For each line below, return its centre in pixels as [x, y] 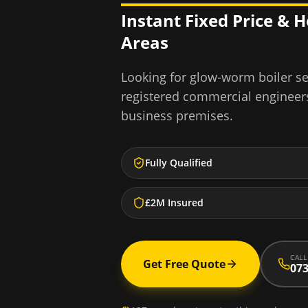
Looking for [155, 77]
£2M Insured [174, 202]
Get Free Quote [184, 264]
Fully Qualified [179, 163]
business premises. [177, 115]
